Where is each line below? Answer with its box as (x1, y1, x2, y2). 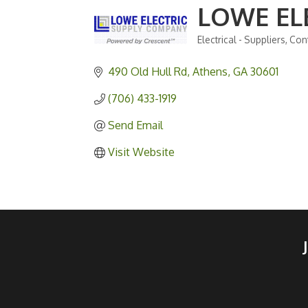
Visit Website (108, 145, 175, 159)
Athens (192, 65, 228, 79)
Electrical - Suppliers (197, 34, 285, 46)
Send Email (108, 118, 163, 133)
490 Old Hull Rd (108, 65, 187, 79)
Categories (197, 43, 265, 60)
